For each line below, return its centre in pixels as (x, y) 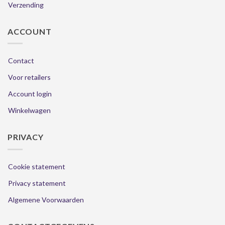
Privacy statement (37, 183)
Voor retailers (29, 77)
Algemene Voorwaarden (46, 199)
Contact (21, 61)
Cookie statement (37, 166)
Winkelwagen (29, 110)
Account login (30, 94)
